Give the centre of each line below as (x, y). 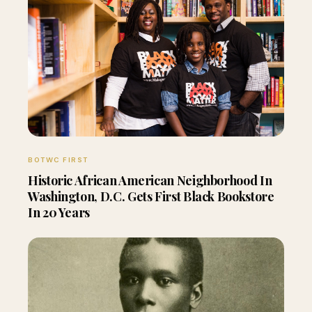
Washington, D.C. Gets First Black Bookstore (151, 196)
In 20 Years (59, 212)
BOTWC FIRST (58, 160)
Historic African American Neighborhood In (150, 180)
